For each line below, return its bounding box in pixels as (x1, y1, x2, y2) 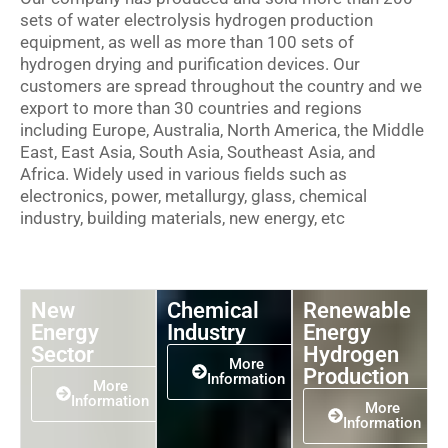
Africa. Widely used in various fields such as (20, 163, 347, 184)
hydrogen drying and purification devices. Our (20, 53, 360, 74)
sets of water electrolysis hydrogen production (20, 9, 373, 30)
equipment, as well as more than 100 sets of (20, 31, 354, 52)
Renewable (303, 297, 411, 323)
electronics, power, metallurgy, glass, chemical (20, 185, 367, 206)
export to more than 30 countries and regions (20, 97, 362, 118)
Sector (31, 341, 94, 367)
